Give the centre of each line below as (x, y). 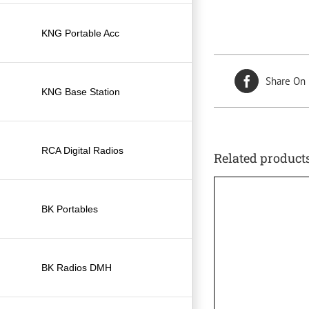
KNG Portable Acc (80, 33)
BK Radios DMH (77, 267)
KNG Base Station (81, 91)
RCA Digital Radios (82, 150)
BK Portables (70, 209)
